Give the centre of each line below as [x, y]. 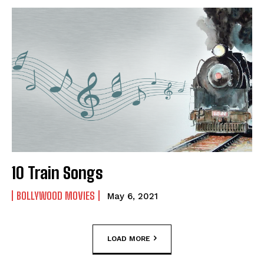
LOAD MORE [129, 238]
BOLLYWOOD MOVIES [56, 195]
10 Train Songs [57, 172]
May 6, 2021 [133, 196]
